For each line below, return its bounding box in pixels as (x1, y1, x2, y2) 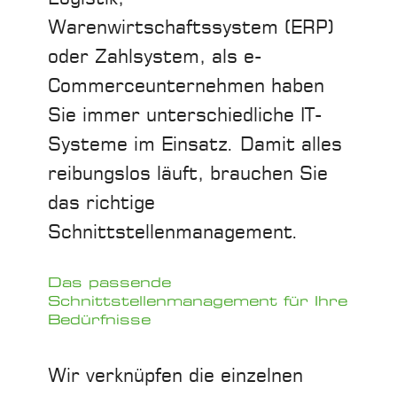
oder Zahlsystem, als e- (48, 47, 261, 66)
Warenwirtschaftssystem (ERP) (48, 18, 334, 37)
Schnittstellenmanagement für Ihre (48, 292, 347, 309)
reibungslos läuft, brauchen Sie (48, 164, 328, 183)
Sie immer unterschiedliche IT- (48, 105, 322, 125)
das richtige (48, 193, 155, 213)
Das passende (48, 274, 171, 291)
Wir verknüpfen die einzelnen (48, 366, 303, 385)
